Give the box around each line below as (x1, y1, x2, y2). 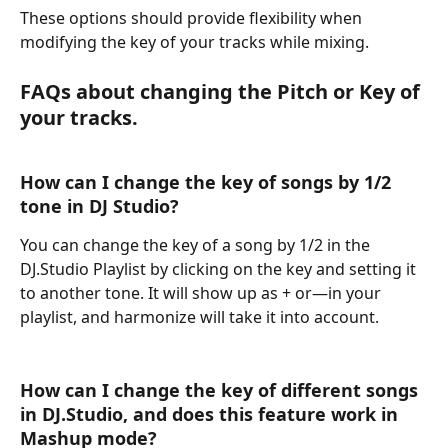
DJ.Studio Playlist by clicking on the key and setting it (20, 258, 420, 281)
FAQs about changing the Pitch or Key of (20, 77, 425, 105)
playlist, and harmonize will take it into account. (20, 306, 379, 329)
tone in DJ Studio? (20, 194, 179, 219)
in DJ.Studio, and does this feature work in (20, 401, 403, 426)
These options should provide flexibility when (20, 7, 366, 30)
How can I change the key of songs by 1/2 (20, 170, 396, 195)
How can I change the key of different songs (20, 377, 423, 402)
